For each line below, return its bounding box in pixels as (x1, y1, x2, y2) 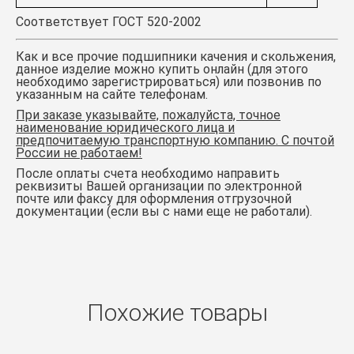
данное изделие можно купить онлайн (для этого (16, 62, 308, 77)
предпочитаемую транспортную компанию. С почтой (16, 133, 334, 148)
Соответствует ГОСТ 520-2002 (16, 14, 201, 29)
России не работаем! (16, 145, 142, 160)
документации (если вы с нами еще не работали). (16, 204, 315, 219)
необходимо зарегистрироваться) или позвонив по (16, 74, 322, 89)
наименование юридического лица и (16, 120, 235, 135)
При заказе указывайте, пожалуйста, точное (16, 107, 281, 122)
